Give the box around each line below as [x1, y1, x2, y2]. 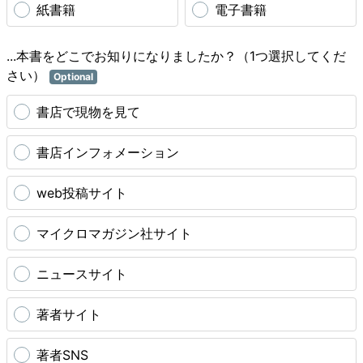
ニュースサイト [36, 266, 127, 282]
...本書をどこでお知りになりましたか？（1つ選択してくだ [6, 48, 346, 64]
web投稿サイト [36, 185, 127, 201]
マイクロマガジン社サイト [36, 225, 192, 241]
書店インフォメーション [36, 144, 179, 160]
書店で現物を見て [36, 104, 140, 120]
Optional [53, 70, 93, 83]
